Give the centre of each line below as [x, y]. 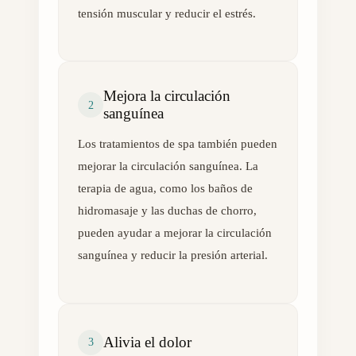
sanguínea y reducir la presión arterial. [173, 255]
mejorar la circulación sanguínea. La [168, 166]
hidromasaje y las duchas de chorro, [167, 211]
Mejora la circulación [167, 96]
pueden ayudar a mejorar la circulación [175, 233]
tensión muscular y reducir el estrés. [167, 13]
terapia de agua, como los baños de [165, 189]
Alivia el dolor [147, 342]
